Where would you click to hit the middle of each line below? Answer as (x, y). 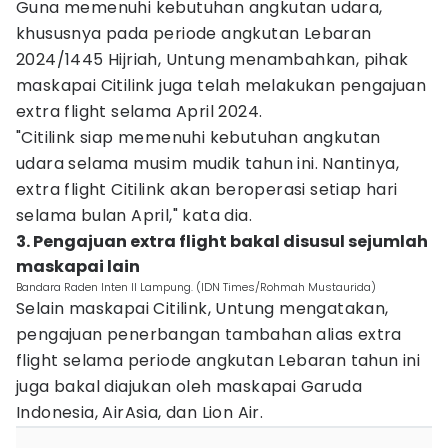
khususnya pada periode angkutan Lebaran (194, 33)
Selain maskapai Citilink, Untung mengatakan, (202, 308)
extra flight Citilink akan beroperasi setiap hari (207, 189)
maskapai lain (78, 266)
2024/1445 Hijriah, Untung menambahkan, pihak (212, 59)
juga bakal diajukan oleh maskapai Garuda (189, 386)
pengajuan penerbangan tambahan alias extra (209, 334)
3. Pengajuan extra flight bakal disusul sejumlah (222, 241)
